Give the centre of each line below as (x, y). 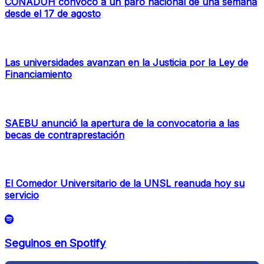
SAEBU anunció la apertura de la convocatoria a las (122, 123)
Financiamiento (38, 75)
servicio (22, 195)
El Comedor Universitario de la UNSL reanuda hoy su (125, 184)
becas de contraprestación (65, 135)
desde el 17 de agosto (53, 14)
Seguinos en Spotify (55, 243)
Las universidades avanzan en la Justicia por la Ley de (126, 63)
